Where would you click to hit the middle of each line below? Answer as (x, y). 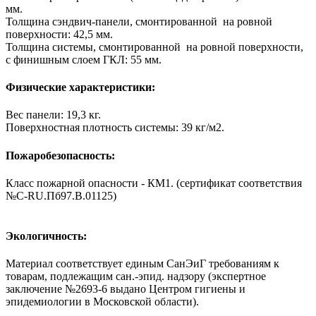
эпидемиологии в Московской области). (102, 302)
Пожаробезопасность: (60, 155)
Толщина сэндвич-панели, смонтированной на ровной (139, 21)
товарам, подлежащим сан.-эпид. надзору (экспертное (136, 276)
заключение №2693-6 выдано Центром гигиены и (126, 289)
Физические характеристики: (80, 87)
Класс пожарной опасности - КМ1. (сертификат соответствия (154, 183)
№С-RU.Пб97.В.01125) (61, 195)
